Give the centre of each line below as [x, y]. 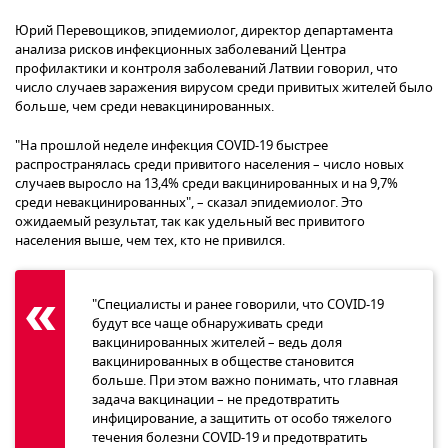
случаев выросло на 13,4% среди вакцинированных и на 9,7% [206, 183]
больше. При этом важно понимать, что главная [245, 380]
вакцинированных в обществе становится [223, 361]
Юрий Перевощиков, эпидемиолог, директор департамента [204, 30]
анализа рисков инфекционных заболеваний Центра [180, 49]
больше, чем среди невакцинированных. [144, 106]
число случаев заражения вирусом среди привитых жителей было [224, 87]
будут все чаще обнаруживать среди [207, 323]
